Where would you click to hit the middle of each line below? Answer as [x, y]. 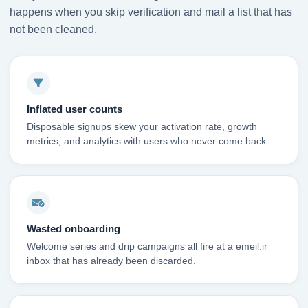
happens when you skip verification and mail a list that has [151, 12]
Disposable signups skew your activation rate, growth [142, 127]
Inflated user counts [75, 109]
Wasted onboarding [74, 229]
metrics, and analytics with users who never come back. [148, 142]
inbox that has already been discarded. [111, 261]
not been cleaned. [53, 30]
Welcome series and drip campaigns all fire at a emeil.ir [147, 247]
